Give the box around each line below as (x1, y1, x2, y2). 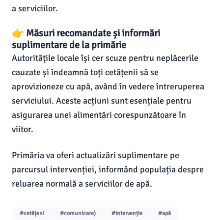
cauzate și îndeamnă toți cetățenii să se (12, 67, 159, 78)
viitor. (12, 124, 33, 135)
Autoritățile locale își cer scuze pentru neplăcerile (12, 53, 198, 63)
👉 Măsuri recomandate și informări (12, 27, 160, 39)
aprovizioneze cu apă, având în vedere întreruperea (12, 81, 204, 92)
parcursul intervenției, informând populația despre (12, 164, 204, 175)
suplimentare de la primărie (12, 39, 126, 51)
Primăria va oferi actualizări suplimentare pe (12, 150, 179, 161)
